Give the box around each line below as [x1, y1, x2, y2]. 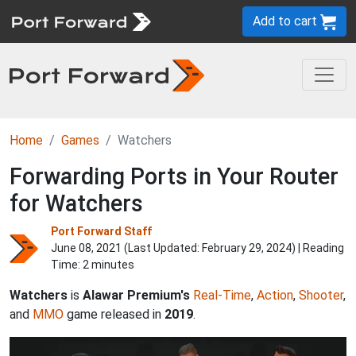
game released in [64, 307, 164, 322]
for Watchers [10, 190, 143, 217]
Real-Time [193, 288, 251, 303]
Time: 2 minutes [51, 258, 134, 271]
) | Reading [292, 242, 344, 254]
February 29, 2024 [202, 242, 292, 254]
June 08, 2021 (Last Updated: [51, 242, 202, 254]
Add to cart [253, 14, 320, 29]
